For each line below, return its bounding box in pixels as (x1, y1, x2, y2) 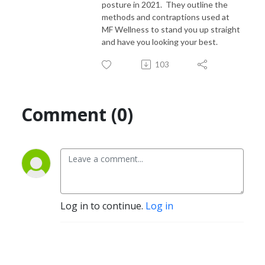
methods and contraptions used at (102, 11, 230, 22)
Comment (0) (21, 102, 133, 127)
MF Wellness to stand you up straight (102, 24, 240, 34)
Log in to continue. (60, 199, 146, 212)
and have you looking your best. (102, 36, 221, 47)
